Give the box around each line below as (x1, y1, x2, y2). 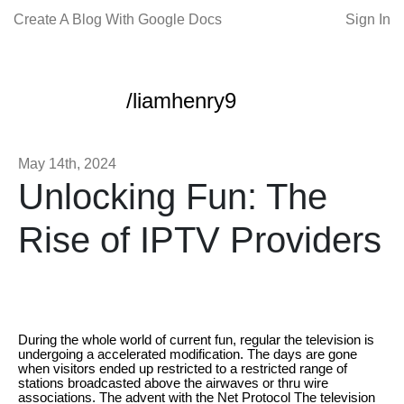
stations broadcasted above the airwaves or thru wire (18, 375, 328, 390)
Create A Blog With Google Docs (14, 12, 222, 27)
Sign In (345, 12, 390, 27)
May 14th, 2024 (18, 156, 116, 171)
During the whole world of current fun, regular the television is (18, 332, 374, 347)
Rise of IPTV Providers (18, 220, 381, 260)
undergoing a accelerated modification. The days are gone (18, 346, 357, 362)
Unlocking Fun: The (18, 177, 327, 216)
